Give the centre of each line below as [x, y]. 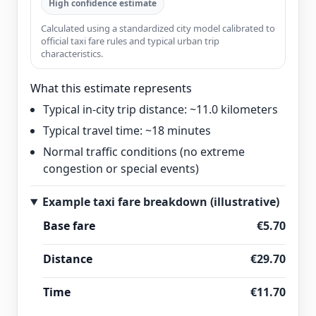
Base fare [69, 226]
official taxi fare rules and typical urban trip [130, 41]
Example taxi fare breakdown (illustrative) [160, 202]
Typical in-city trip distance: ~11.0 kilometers [160, 109]
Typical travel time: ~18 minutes [127, 130]
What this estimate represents [111, 88]
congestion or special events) [121, 169]
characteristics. [72, 54]
